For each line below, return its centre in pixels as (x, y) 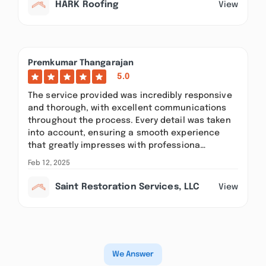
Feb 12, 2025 (49, 163)
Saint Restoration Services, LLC (128, 187)
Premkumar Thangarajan (81, 63)
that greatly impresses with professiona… (117, 145)
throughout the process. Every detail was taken (129, 121)
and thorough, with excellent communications (127, 108)
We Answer (133, 254)
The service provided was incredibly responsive (130, 96)
